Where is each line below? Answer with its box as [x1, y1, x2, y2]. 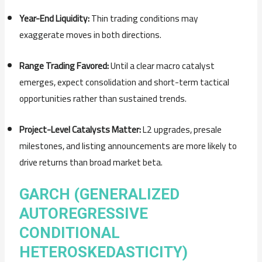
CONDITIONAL [19, 224, 120, 242]
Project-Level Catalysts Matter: [19, 120, 142, 138]
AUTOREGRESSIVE [19, 205, 149, 223]
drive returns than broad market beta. [19, 153, 163, 171]
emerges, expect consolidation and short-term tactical [19, 73, 230, 91]
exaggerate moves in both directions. [19, 26, 162, 43]
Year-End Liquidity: [19, 9, 90, 27]
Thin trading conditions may [89, 9, 199, 27]
